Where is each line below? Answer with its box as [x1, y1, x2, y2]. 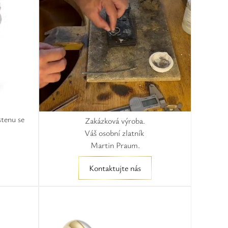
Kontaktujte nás [89, 162, 141, 174]
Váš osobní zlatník [84, 127, 146, 138]
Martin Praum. [90, 139, 140, 151]
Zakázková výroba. [85, 115, 145, 126]
